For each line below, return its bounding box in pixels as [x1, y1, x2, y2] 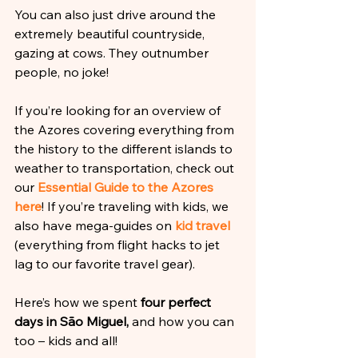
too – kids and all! [14, 332, 117, 348]
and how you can [129, 313, 237, 329]
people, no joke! [14, 64, 109, 80]
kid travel [175, 217, 233, 233]
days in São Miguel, [14, 313, 129, 329]
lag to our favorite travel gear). [14, 256, 195, 272]
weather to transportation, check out [14, 160, 237, 176]
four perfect [141, 294, 214, 310]
